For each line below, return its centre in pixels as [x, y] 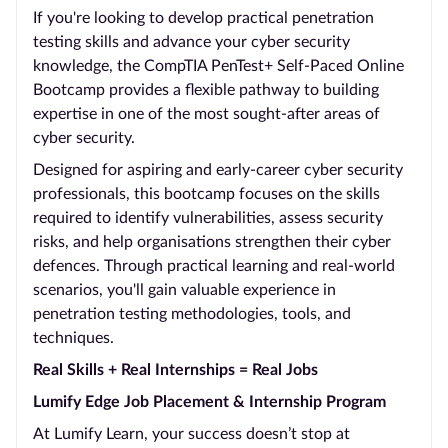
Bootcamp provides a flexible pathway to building [206, 90]
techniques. [73, 338]
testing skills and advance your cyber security [191, 42]
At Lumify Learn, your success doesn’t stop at [191, 434]
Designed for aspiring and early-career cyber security [218, 170]
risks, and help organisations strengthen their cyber [212, 242]
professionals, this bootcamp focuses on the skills [206, 194]
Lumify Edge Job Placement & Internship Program [209, 402]
